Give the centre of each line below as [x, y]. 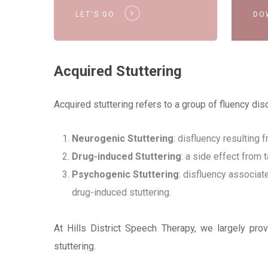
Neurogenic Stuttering [123, 138]
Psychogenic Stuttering [126, 174]
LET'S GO [95, 14]
